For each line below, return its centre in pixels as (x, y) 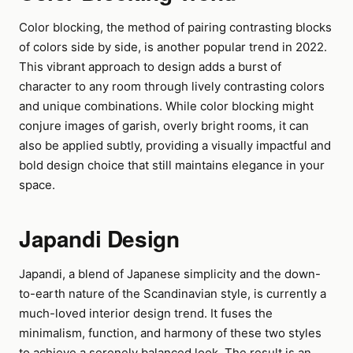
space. (37, 185)
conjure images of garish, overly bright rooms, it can (164, 126)
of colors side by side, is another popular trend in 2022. (173, 47)
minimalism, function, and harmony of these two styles (170, 333)
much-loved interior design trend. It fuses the (146, 313)
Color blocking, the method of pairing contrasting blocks (175, 27)
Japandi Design (99, 238)
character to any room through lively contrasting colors (172, 86)
